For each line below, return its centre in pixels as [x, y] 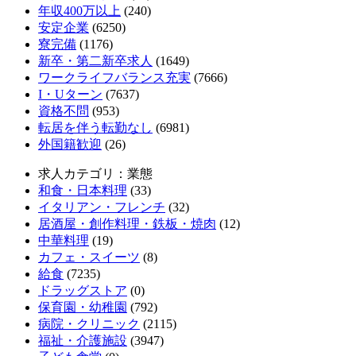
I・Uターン [70, 94]
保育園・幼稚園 [83, 307]
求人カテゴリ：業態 [95, 173]
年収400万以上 [79, 10]
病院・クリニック [89, 323]
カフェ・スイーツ [89, 257]
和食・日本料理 [83, 190]
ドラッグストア [83, 290]
